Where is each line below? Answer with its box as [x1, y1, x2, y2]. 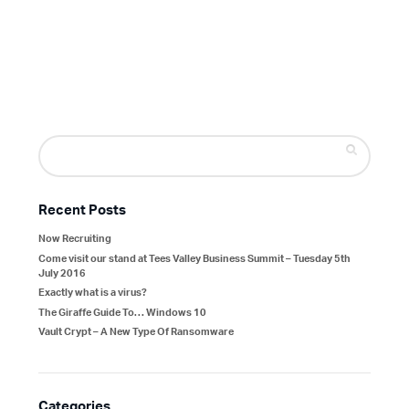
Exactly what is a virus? [37, 281, 147, 305]
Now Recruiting [37, 227, 111, 251]
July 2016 [37, 261, 86, 285]
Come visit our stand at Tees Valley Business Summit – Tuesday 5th [37, 246, 351, 270]
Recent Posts [37, 197, 126, 226]
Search [37, 133, 82, 163]
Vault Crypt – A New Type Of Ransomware [37, 320, 234, 344]
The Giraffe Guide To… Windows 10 [37, 300, 206, 324]
